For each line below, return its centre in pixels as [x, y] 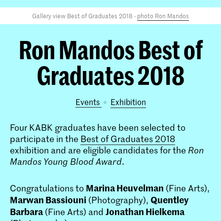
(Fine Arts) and [74, 211]
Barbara [26, 211]
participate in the [45, 139]
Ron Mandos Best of [110, 49]
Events [88, 102]
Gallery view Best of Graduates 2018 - [85, 16]
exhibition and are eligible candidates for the [99, 150]
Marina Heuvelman [125, 187]
